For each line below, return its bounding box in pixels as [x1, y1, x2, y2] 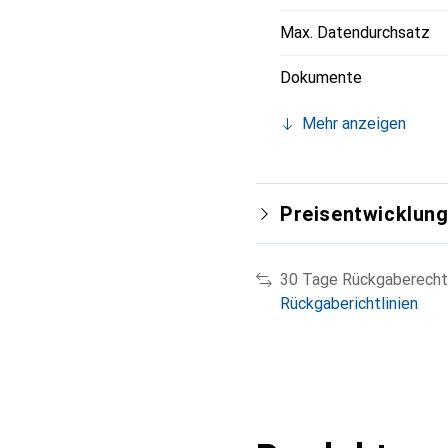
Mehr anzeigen [302, 113, 406, 133]
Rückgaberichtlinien [280, 293, 418, 313]
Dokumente [280, 67, 362, 87]
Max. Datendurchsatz [280, 22, 430, 42]
